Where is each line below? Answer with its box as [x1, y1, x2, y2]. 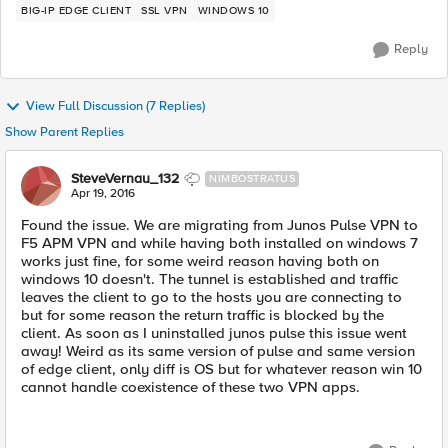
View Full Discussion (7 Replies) [26, 98, 205, 115]
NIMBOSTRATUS [209, 172, 295, 185]
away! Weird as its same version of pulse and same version [21, 342, 415, 360]
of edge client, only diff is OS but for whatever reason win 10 [21, 360, 422, 378]
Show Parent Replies [5, 124, 124, 140]
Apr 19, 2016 [71, 186, 135, 201]
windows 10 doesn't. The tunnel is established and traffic [21, 270, 398, 288]
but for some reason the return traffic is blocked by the [21, 306, 384, 324]
